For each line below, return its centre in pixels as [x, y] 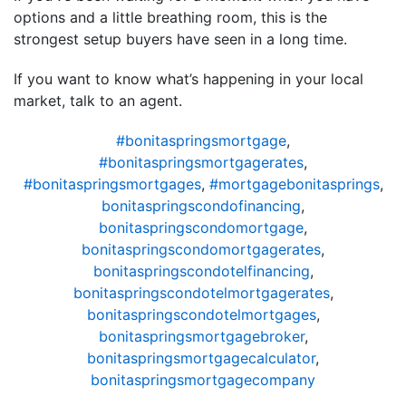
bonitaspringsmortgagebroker [201, 336]
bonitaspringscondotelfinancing [201, 271]
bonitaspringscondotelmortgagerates [201, 292]
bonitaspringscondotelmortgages [201, 314]
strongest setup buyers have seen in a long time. [180, 39]
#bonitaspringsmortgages [112, 184]
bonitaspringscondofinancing [201, 205]
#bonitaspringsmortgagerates [201, 162]
